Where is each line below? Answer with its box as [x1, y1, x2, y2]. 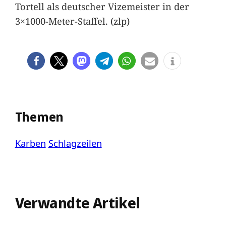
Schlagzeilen [48, 137, 102, 150]
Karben [15, 137, 46, 150]
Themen [15, 108, 64, 125]
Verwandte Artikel [15, 193, 140, 213]
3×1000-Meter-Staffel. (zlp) [15, 14, 130, 27]
